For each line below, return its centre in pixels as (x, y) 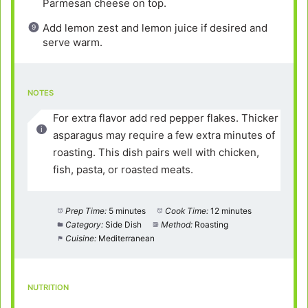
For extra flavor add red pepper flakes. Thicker (166, 118)
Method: (176, 224)
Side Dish (123, 224)
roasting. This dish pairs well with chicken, (156, 153)
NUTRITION (48, 288)
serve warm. (73, 42)
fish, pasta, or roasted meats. (123, 170)
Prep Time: (86, 210)
